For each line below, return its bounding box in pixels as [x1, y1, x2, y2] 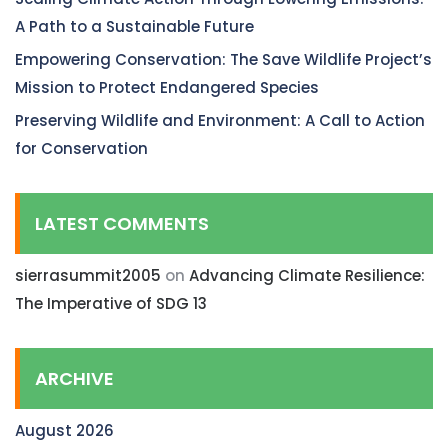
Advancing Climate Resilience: [189, 264, 425, 286]
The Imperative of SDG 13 [15, 292, 207, 314]
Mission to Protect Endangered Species [15, 76, 319, 98]
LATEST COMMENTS [35, 210, 209, 236]
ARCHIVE [35, 365, 114, 391]
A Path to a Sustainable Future [15, 15, 254, 37]
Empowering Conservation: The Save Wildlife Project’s [15, 48, 432, 70]
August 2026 [15, 419, 114, 441]
